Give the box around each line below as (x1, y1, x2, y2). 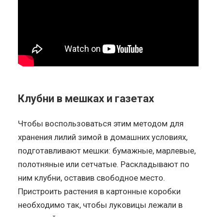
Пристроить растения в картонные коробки (18, 186, 181, 196)
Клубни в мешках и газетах (18, 92, 155, 105)
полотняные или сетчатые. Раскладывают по (18, 159, 190, 169)
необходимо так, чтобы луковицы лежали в (18, 200, 183, 210)
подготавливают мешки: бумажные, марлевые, (18, 145, 196, 155)
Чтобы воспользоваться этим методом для (18, 118, 184, 128)
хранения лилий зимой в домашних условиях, (18, 132, 188, 142)
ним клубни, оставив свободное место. (18, 172, 166, 183)
